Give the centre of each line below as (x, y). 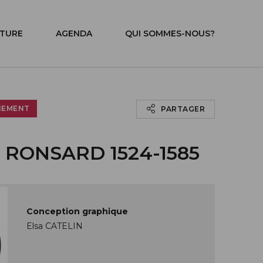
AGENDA (74, 33)
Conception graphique (77, 211)
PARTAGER (182, 109)
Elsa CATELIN (55, 226)
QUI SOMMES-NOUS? (170, 33)
